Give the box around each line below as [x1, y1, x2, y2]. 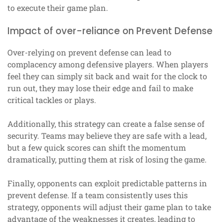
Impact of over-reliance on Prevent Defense [7, 24, 213, 38]
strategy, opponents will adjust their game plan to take [7, 201, 211, 212]
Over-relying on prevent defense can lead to [7, 47, 171, 57]
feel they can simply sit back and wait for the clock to [7, 70, 207, 81]
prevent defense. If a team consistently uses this [7, 189, 188, 200]
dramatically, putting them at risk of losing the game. [7, 154, 207, 165]
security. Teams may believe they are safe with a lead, [7, 130, 207, 141]
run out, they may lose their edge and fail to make [7, 82, 193, 93]
